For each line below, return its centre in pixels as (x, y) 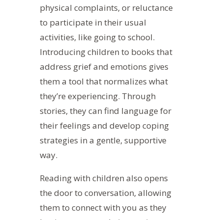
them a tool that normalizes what (104, 81)
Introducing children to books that (106, 52)
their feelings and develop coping (104, 125)
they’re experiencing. (81, 96)
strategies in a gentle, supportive (103, 140)
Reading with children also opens (104, 178)
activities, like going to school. (97, 37)
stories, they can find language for (105, 110)
